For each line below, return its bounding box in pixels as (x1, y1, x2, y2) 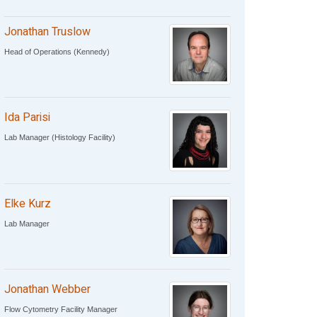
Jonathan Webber (4, 281, 91, 299)
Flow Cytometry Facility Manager (4, 305, 117, 314)
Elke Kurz (4, 195, 51, 212)
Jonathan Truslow (4, 23, 91, 40)
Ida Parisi (4, 109, 50, 127)
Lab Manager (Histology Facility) (4, 133, 115, 142)
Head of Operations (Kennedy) (4, 47, 110, 56)
